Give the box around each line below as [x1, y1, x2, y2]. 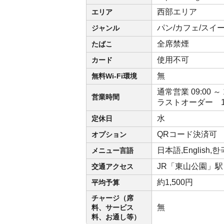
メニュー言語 [91, 146, 133, 154]
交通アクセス [91, 162, 133, 170]
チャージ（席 [91, 194, 133, 202]
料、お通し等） [91, 213, 140, 221]
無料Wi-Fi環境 [91, 72, 137, 80]
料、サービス [91, 203, 133, 211]
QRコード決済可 [157, 130, 221, 138]
